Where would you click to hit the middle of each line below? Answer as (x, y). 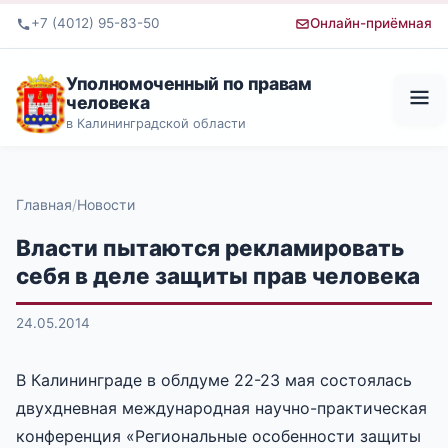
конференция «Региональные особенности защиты (218, 435)
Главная (44, 204)
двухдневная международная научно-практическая (221, 407)
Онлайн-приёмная (371, 23)
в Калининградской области (156, 123)
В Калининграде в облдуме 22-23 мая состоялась (214, 379)
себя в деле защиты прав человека (218, 275)
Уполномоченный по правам (189, 83)
